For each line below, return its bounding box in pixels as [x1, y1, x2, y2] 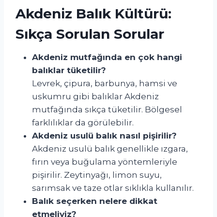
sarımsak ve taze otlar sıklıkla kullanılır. [32, 183, 194, 193]
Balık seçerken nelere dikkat [32, 196, 157, 206]
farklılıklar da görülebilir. [32, 117, 134, 127]
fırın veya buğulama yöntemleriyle [32, 156, 177, 167]
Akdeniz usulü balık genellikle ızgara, [32, 143, 188, 154]
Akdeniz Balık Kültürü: [15, 5, 171, 22]
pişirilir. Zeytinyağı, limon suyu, [32, 170, 162, 180]
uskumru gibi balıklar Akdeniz [32, 91, 159, 101]
